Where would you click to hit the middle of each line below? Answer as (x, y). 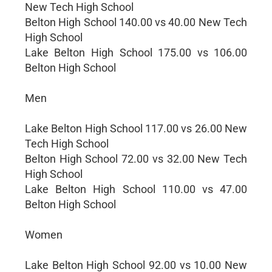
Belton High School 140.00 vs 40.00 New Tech (136, 22)
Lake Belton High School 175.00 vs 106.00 (136, 52)
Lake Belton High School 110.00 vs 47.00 (136, 189)
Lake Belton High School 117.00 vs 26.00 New (136, 128)
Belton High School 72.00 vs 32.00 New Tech (136, 158)
